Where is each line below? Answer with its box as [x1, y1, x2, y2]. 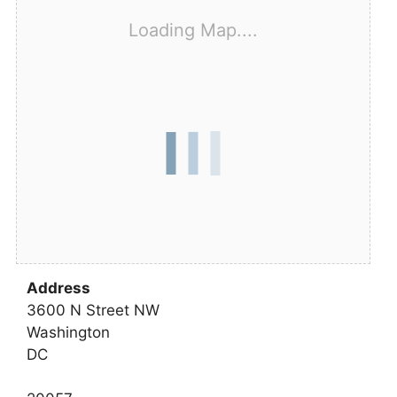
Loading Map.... [128, 19, 258, 41]
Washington [27, 323, 110, 341]
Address [27, 279, 90, 297]
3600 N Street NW [27, 301, 160, 319]
